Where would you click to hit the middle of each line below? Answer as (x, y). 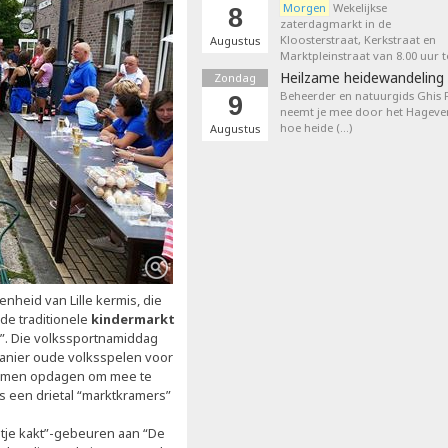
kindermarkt (133, 319)
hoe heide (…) (316, 127)
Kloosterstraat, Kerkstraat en (358, 39)
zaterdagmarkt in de (335, 23)
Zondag (235, 77)
